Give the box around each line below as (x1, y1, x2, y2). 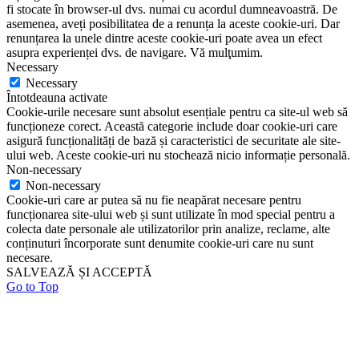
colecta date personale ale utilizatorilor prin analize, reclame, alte (6, 221, 330, 236)
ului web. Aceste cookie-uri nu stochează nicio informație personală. (6, 147, 350, 162)
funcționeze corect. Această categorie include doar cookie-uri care (6, 119, 337, 133)
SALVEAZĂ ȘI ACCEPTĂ (6, 264, 152, 279)
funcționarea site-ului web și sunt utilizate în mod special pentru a (6, 207, 335, 221)
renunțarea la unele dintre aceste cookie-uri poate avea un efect (6, 30, 322, 45)
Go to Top (6, 279, 58, 293)
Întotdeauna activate (6, 90, 107, 104)
